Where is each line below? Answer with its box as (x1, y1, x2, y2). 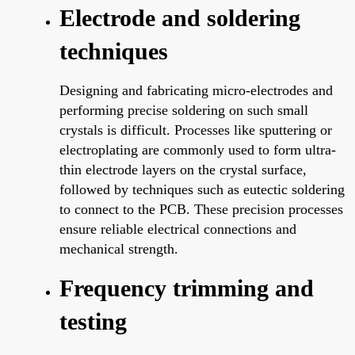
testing (59, 307, 127, 334)
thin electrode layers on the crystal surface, (59, 161, 307, 177)
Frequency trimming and (59, 274, 314, 301)
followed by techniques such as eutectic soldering (59, 181, 345, 197)
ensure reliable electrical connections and (59, 220, 296, 237)
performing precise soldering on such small (59, 101, 308, 118)
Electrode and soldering (59, 4, 300, 31)
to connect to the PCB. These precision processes (59, 200, 343, 217)
